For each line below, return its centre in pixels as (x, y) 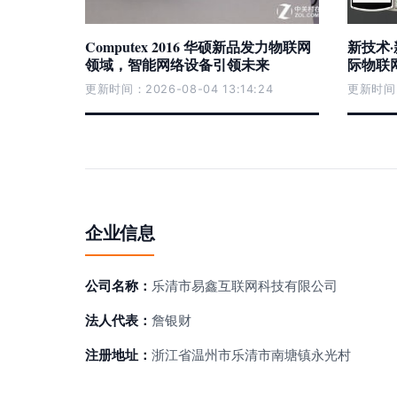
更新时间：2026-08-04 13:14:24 (179, 89)
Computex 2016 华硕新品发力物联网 (198, 47)
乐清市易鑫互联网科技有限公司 (245, 286)
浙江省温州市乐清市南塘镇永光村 (251, 355)
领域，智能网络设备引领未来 (177, 64)
